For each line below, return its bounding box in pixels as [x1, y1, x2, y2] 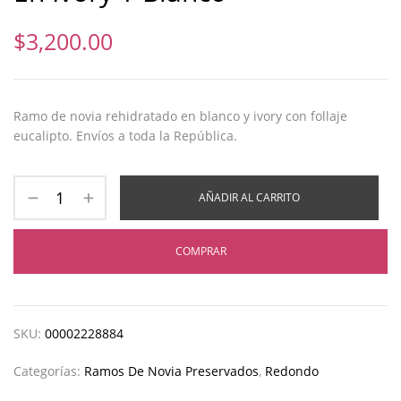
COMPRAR [175, 243, 226, 260]
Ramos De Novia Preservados [84, 363, 259, 380]
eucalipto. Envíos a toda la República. [13, 127, 237, 145]
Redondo [265, 363, 319, 380]
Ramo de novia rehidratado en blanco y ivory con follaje [13, 107, 347, 125]
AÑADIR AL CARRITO [199, 190, 300, 206]
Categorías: [13, 363, 84, 380]
